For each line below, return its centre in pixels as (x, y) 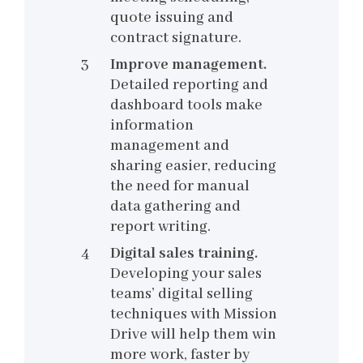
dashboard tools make (186, 106)
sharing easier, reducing (193, 167)
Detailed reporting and (189, 85)
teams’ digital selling (181, 295)
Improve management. (188, 65)
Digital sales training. (184, 254)
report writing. (160, 227)
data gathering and (175, 207)
